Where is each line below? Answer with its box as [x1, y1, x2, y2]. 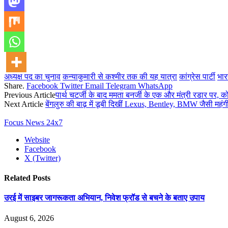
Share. [4, 81, 24, 90]
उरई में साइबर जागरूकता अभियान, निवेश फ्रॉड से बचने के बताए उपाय [4, 193, 205, 203]
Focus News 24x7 [4, 118, 63, 127]
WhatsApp [138, 81, 173, 90]
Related [4, 174, 33, 183]
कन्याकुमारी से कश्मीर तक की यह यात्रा [63, 72, 177, 81]
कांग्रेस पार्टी [179, 72, 215, 81]
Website [24, 135, 50, 144]
